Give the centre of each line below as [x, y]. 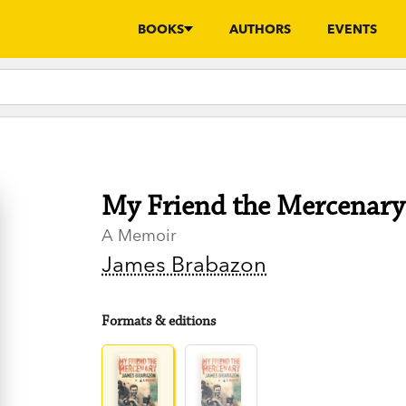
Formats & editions [159, 322]
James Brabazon [184, 265]
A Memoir [139, 235]
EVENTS [352, 29]
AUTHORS [260, 29]
